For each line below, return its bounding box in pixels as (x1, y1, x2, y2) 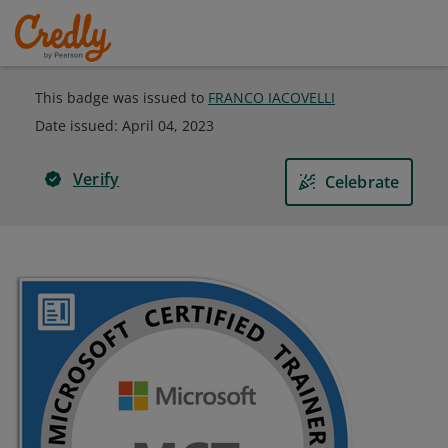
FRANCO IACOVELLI (208, 88, 335, 107)
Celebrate (324, 171, 400, 193)
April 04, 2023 (122, 116, 214, 135)
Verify (73, 168, 120, 190)
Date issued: (35, 116, 122, 135)
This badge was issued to (35, 88, 208, 107)
